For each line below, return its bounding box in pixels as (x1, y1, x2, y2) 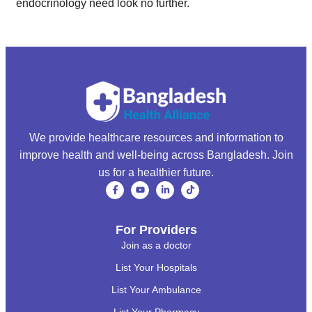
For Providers (115, 223, 197, 237)
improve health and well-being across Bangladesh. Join (19, 148, 293, 161)
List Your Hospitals (115, 262, 197, 274)
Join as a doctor (120, 240, 192, 251)
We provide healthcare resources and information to (29, 131, 283, 143)
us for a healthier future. (98, 166, 214, 178)
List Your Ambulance (111, 284, 201, 296)
